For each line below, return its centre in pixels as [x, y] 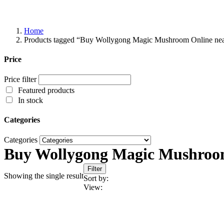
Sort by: [96, 178]
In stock [30, 100]
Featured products [46, 90]
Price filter [20, 79]
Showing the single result [44, 175]
